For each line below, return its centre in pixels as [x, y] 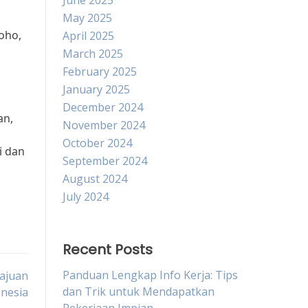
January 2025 [96, 89]
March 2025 [93, 54]
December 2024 [103, 107]
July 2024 [86, 197]
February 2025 [100, 71]
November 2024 [104, 125]
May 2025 [87, 18]
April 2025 [88, 36]
